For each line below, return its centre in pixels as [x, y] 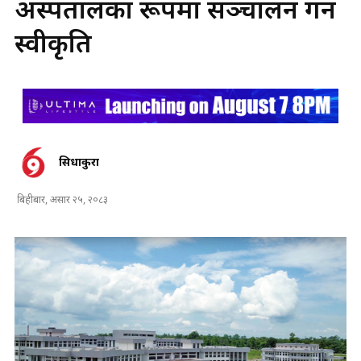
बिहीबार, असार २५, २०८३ [62, 201]
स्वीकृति [53, 46]
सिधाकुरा [79, 163]
